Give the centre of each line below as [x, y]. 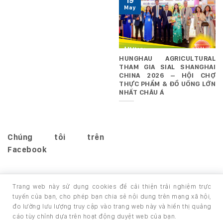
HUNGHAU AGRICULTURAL [167, 58]
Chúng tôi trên [56, 137]
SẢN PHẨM [100, 213]
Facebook [27, 150]
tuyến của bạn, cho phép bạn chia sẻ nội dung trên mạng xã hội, [112, 197]
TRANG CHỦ [25, 213]
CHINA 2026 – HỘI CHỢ [167, 75]
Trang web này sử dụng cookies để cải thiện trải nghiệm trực [112, 187]
